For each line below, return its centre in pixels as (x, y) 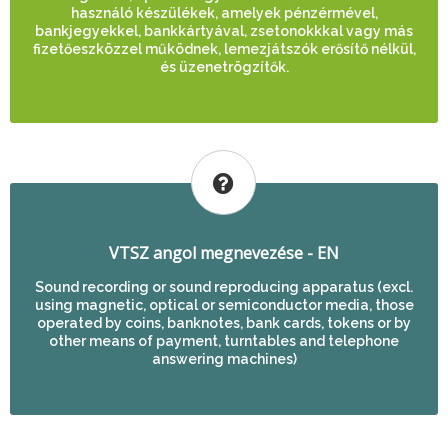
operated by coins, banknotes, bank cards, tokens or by (224, 323)
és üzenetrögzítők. (224, 67)
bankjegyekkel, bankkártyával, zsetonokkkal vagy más (224, 31)
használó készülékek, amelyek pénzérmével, (224, 13)
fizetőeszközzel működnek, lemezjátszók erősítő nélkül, (224, 49)
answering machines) (224, 359)
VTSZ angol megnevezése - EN (224, 253)
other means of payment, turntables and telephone (224, 341)
